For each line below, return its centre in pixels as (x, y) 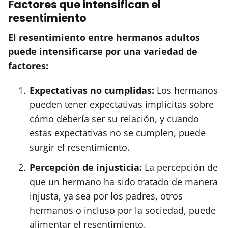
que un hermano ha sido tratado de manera (124, 181)
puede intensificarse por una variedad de (103, 51)
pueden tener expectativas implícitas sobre (122, 104)
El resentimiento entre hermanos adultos (104, 37)
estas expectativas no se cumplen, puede (118, 133)
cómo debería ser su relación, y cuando (114, 118)
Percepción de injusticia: (86, 167)
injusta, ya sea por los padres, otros (106, 196)
